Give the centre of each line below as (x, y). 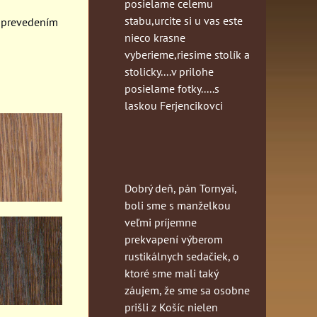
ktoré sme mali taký (171, 273)
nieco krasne (155, 37)
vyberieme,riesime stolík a (187, 54)
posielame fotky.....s (172, 88)
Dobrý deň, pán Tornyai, (180, 188)
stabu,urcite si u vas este (184, 20)
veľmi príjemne (161, 222)
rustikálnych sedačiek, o (182, 256)
